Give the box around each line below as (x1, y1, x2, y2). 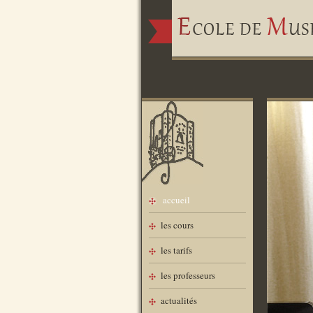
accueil (163, 194, 190, 206)
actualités (161, 294, 197, 307)
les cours (161, 219, 194, 231)
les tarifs (161, 244, 192, 256)
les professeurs (161, 269, 215, 282)
